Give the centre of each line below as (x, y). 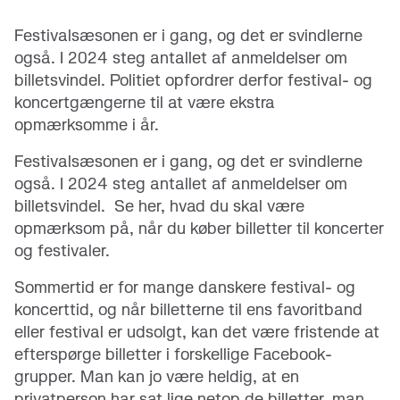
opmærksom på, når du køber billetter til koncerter (199, 228)
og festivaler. (62, 250)
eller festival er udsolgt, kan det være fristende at (197, 332)
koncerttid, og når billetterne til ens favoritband (188, 309)
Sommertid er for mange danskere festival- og (185, 287)
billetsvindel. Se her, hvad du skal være (159, 206)
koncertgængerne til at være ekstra (145, 102)
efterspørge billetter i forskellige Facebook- (173, 354)
